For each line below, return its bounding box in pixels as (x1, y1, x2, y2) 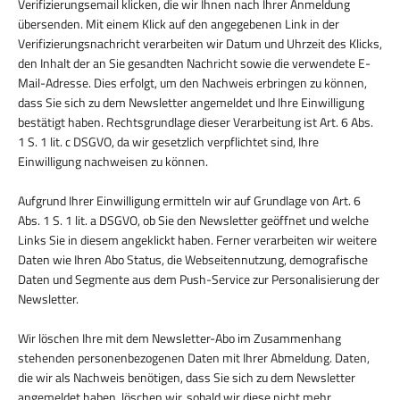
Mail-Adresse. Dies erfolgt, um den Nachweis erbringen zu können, (18, 72, 367, 92)
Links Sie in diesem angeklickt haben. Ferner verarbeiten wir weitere (18, 229, 377, 249)
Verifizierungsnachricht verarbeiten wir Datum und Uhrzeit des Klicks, (18, 33, 382, 53)
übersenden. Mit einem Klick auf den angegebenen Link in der (18, 13, 339, 33)
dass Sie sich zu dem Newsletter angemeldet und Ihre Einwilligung (18, 92, 364, 112)
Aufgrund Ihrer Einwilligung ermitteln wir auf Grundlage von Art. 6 (18, 190, 361, 210)
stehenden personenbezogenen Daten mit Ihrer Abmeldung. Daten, (18, 347, 370, 367)
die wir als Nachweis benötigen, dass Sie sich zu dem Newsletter (18, 367, 355, 387)
